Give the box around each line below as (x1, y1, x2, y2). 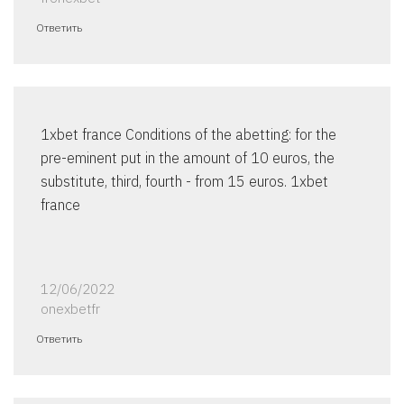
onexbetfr (41, 300, 100, 318)
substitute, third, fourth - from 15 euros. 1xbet (41, 172, 328, 191)
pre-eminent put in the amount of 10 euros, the (41, 149, 335, 168)
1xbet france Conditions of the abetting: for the (41, 125, 336, 144)
